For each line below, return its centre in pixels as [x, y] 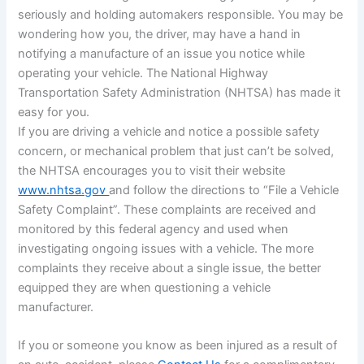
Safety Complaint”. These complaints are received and [167, 209]
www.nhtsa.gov [64, 190]
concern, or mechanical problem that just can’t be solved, [176, 151]
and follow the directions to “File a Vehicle [224, 190]
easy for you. [54, 112]
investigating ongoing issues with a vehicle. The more [166, 248]
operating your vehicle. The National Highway [143, 73]
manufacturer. [56, 307]
